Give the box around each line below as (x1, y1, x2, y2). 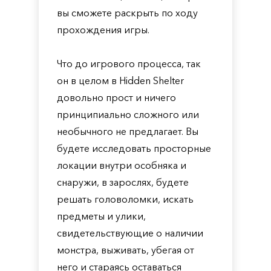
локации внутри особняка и (57, 159, 186, 171)
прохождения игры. (57, 24, 149, 36)
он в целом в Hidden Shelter (57, 74, 184, 87)
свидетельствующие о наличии (57, 227, 203, 239)
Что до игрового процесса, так (57, 57, 201, 70)
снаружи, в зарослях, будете (57, 176, 189, 188)
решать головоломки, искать (57, 193, 194, 205)
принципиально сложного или (57, 108, 199, 120)
